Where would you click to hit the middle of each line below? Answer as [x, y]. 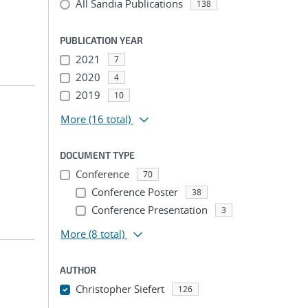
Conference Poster [134, 192]
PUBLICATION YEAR [101, 40]
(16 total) [110, 119]
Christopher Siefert [120, 289]
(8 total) [107, 234]
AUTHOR [78, 270]
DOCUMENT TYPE [97, 155]
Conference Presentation [149, 210]
